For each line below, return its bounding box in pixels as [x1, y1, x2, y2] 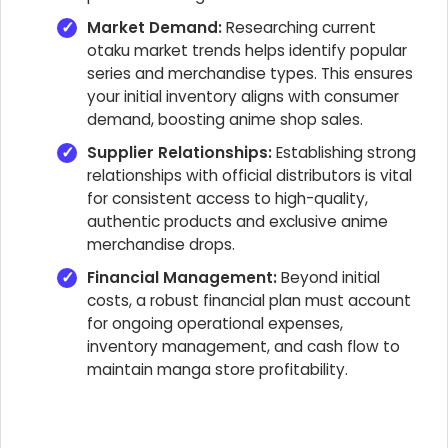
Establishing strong [272, 142, 416, 163]
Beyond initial [277, 267, 380, 288]
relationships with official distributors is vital [87, 165, 412, 186]
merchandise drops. [87, 234, 235, 255]
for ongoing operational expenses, [87, 313, 343, 334]
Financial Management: [87, 267, 277, 288]
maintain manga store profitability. [87, 359, 348, 380]
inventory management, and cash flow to [87, 336, 400, 357]
